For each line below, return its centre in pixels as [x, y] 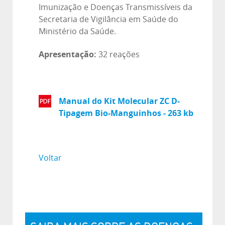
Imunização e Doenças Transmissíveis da [116, 7]
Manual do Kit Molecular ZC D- [119, 101]
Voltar [50, 158]
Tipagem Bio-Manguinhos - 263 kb [126, 113]
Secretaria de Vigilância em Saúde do [108, 19]
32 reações [118, 54]
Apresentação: [68, 54]
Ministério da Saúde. [77, 31]
